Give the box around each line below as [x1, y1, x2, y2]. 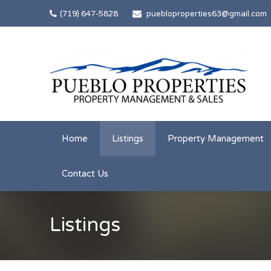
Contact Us [62, 168, 108, 179]
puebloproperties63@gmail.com [146, 9, 267, 19]
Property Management [168, 133, 264, 144]
